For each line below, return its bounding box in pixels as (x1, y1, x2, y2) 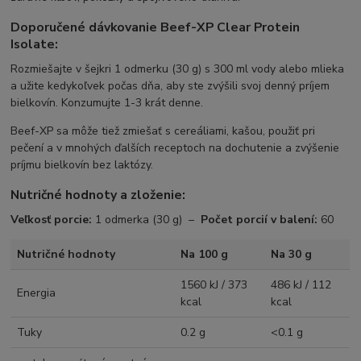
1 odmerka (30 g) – (92, 212, 201, 228)
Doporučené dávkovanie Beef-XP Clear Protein (10, 19, 301, 37)
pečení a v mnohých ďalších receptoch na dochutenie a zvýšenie (10, 139, 340, 156)
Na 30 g (271, 247, 313, 263)
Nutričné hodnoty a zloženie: (10, 186, 186, 205)
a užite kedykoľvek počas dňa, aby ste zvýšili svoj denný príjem (10, 77, 330, 93)
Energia (17, 285, 56, 301)
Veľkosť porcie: (10, 212, 93, 228)
